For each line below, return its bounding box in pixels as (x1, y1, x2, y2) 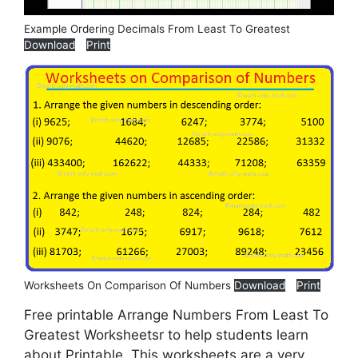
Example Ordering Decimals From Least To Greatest (24, 22, 290, 35)
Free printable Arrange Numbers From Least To (24, 307, 328, 324)
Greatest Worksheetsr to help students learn (24, 327, 308, 344)
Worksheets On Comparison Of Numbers (24, 279, 234, 292)
